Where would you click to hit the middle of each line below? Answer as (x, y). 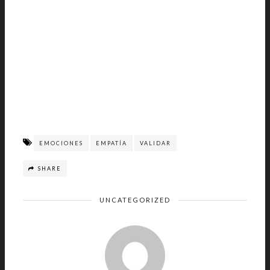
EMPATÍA (111, 143)
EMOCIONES (61, 143)
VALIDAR (155, 143)
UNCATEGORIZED (135, 200)
